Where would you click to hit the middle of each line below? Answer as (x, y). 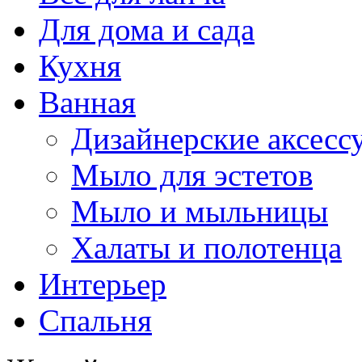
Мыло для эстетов (192, 175)
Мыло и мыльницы (200, 211)
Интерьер (103, 284)
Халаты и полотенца (206, 248)
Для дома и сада (147, 29)
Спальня (95, 320)
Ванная (87, 102)
